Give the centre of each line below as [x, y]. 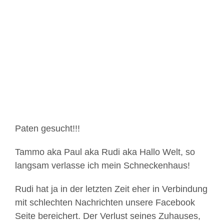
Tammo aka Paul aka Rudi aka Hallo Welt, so [105, 152]
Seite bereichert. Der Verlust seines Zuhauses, [108, 216]
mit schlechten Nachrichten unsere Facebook [105, 203]
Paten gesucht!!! [47, 129]
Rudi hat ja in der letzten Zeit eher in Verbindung [111, 189]
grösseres [36, 22]
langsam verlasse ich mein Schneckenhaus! [102, 166]
